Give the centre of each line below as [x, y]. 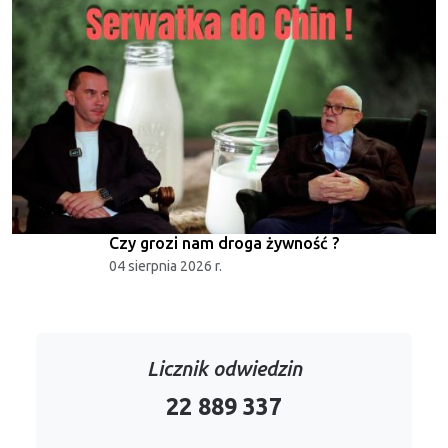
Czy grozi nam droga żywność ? [224, 242]
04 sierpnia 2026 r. [165, 265]
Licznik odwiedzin [224, 368]
